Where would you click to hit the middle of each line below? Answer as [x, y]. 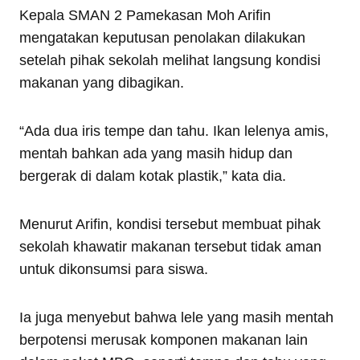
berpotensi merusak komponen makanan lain [164, 340]
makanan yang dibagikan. [102, 83]
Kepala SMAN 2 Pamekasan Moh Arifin [145, 15]
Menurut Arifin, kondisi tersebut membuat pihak [170, 224]
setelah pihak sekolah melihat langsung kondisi [170, 60]
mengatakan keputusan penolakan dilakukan [162, 38]
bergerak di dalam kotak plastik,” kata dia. [153, 176]
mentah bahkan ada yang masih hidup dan [156, 153]
